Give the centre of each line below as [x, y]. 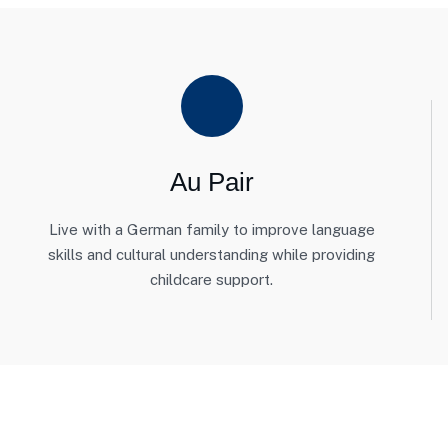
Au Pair [211, 182]
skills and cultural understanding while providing [212, 254]
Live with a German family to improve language [211, 229]
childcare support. [212, 279]
